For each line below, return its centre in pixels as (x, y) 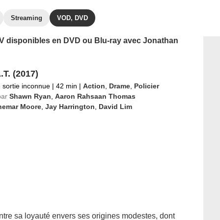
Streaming (27, 18)
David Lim (115, 107)
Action (94, 86)
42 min (66, 86)
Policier (146, 86)
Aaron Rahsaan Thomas (95, 96)
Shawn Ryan (30, 96)
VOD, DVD (72, 18)
